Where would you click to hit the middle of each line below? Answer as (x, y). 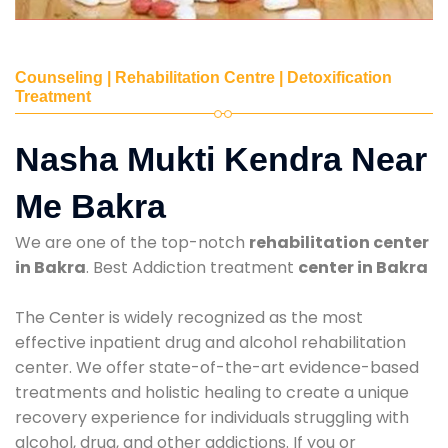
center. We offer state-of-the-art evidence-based (217, 367)
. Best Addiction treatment (192, 267)
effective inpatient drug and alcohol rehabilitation (210, 342)
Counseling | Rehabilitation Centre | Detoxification (203, 77)
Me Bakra (90, 205)
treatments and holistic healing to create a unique (212, 392)
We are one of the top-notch (132, 242)
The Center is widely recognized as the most (189, 317)
